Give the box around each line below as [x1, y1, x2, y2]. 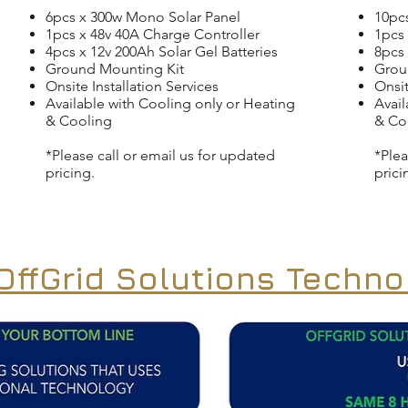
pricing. [46, 164, 95, 181]
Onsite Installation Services [46, 77, 219, 95]
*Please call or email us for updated [46, 147, 275, 164]
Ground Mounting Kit [46, 60, 184, 77]
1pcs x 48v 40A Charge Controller [46, 25, 260, 43]
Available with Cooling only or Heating [46, 95, 295, 112]
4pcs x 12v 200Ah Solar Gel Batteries [46, 43, 278, 60]
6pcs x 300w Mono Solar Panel [46, 8, 240, 25]
